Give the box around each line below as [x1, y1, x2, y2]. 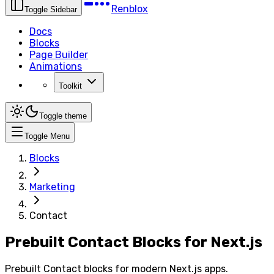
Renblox [111, 3, 148, 15]
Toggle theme [39, 111, 87, 120]
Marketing [29, 181, 75, 193]
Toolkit [59, 81, 82, 91]
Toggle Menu [24, 131, 70, 141]
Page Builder [29, 49, 88, 61]
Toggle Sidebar [24, 5, 77, 14]
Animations [29, 61, 82, 72]
